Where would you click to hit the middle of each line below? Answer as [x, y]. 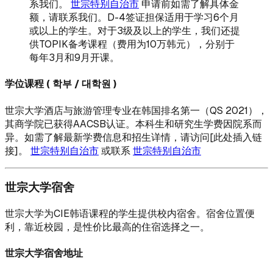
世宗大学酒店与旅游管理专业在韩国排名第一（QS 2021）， [136, 110]
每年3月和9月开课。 [74, 58]
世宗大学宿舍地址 [44, 253]
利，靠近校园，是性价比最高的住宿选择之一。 [107, 227]
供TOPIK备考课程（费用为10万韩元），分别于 [132, 44]
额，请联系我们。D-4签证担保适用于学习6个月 [134, 18]
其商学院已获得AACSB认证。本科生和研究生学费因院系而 [133, 124]
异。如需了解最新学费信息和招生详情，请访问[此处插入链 [133, 137]
